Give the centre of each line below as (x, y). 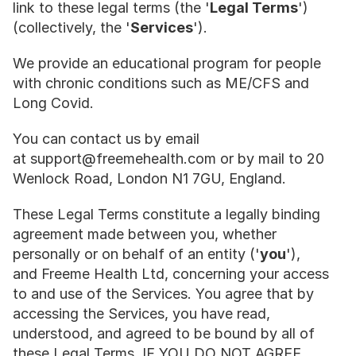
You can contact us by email (106, 139)
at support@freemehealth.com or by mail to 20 (168, 159)
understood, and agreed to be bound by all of (164, 333)
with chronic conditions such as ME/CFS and (161, 83)
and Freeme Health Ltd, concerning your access (171, 274)
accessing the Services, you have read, (141, 313)
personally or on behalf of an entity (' (136, 254)
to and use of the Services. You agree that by (163, 294)
